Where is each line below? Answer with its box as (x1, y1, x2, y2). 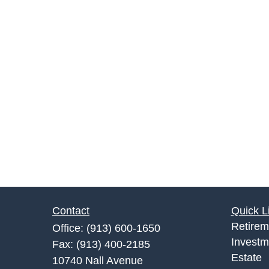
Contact (52, 204, 89, 217)
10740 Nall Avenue (52, 254, 143, 267)
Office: (52, 222, 86, 234)
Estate (231, 251, 262, 264)
